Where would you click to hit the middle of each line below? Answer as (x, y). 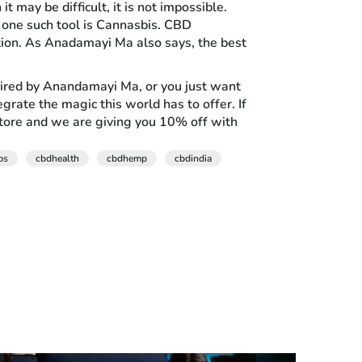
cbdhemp (127, 158)
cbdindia (194, 158)
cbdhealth (58, 158)
